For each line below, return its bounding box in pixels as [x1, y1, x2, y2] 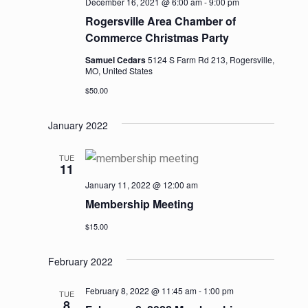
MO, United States [85, 64, 153, 76]
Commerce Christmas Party [85, 29, 229, 45]
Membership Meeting [85, 195, 194, 212]
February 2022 [47, 254, 113, 268]
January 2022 [47, 118, 108, 132]
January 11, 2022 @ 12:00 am [85, 178, 198, 190]
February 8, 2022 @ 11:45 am [85, 284, 197, 296]
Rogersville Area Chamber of [85, 12, 236, 29]
